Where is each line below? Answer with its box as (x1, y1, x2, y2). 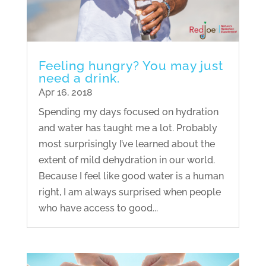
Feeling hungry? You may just (38, 58, 223, 74)
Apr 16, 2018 (38, 87, 93, 99)
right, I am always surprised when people (38, 186, 221, 198)
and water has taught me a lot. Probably (38, 122, 217, 134)
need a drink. (38, 71, 120, 86)
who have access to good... (38, 202, 158, 214)
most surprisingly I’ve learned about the (38, 138, 215, 150)
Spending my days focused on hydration (38, 106, 218, 118)
